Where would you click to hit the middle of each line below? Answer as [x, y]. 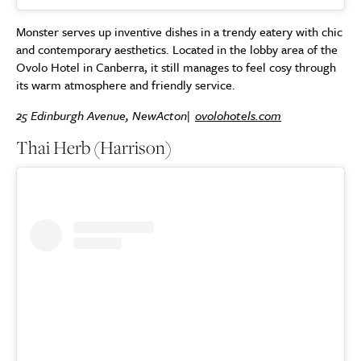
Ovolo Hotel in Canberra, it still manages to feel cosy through [176, 67]
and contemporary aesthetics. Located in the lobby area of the [177, 50]
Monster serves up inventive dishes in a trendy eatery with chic [179, 32]
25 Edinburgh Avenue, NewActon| [106, 116]
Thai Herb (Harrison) [94, 148]
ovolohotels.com [238, 116]
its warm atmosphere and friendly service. [126, 85]
